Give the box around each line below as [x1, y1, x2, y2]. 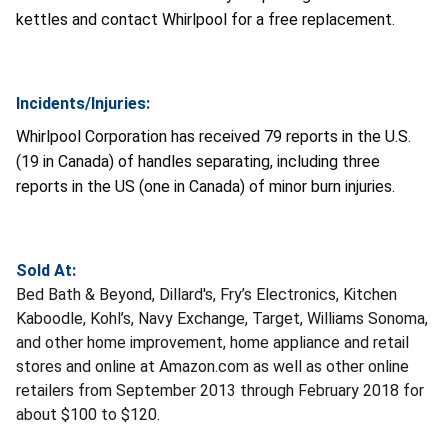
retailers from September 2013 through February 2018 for [16, 381, 424, 401]
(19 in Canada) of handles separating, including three [16, 152, 380, 172]
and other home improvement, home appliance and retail [16, 333, 409, 353]
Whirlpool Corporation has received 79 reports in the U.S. [16, 127, 411, 147]
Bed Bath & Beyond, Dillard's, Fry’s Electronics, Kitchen [16, 285, 397, 305]
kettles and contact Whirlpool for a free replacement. [16, 10, 403, 30]
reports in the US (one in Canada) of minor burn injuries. [16, 177, 395, 197]
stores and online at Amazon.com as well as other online [16, 357, 409, 377]
